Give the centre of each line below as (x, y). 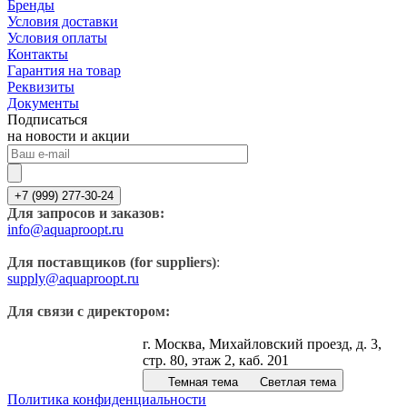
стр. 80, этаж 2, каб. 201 (216, 360)
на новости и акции (69, 135)
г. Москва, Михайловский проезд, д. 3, (262, 343)
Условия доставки (63, 21)
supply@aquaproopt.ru (73, 278)
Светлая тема (298, 382)
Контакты (38, 54)
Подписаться (47, 119)
